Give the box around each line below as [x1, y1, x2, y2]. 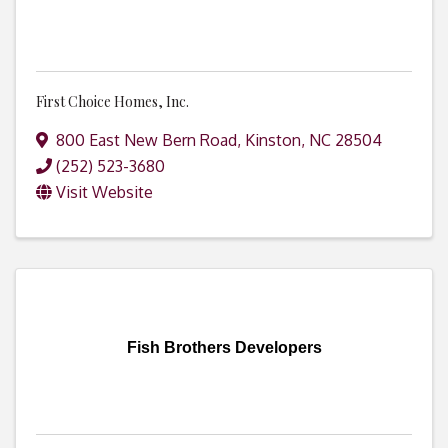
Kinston [245, 130, 301, 151]
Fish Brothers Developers [126, 339, 322, 357]
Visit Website [56, 182, 153, 203]
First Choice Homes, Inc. [36, 92, 189, 112]
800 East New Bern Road [56, 130, 237, 151]
